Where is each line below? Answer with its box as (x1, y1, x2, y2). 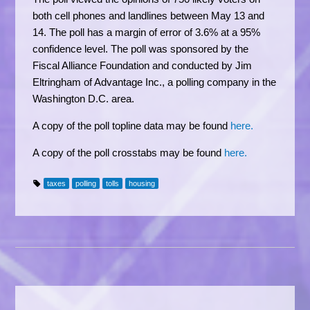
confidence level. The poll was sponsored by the (33, 42, 249, 55)
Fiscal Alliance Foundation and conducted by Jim (33, 59, 253, 71)
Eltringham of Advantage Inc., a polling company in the (33, 75, 277, 88)
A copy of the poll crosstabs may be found (33, 146, 225, 158)
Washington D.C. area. (33, 92, 135, 104)
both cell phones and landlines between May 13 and (33, 9, 265, 21)
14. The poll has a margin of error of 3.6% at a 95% (33, 26, 261, 38)
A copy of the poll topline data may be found (33, 119, 231, 131)
